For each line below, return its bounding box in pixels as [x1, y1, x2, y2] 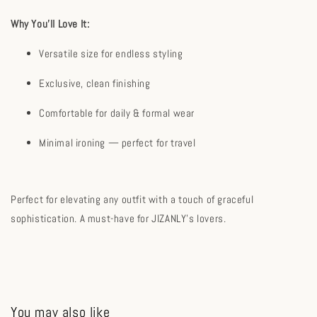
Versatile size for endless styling [39, 46, 183, 60]
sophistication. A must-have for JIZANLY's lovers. [11, 211, 226, 225]
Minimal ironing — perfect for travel [39, 135, 196, 149]
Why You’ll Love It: [11, 16, 90, 30]
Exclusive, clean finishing [39, 76, 151, 90]
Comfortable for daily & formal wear [39, 105, 195, 120]
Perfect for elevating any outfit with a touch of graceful [11, 192, 254, 206]
